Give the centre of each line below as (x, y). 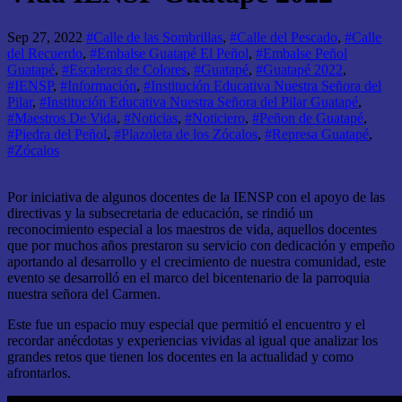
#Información (98, 85)
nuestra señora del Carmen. (84, 293)
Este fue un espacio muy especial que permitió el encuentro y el (186, 324)
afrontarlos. (39, 372)
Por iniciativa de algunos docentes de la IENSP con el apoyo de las (196, 197)
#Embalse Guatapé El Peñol (169, 53)
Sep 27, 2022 (47, 37)
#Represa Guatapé (317, 134)
